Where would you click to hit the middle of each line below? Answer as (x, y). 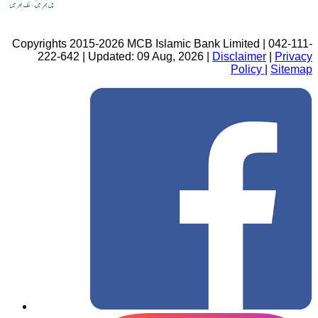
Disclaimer (239, 57)
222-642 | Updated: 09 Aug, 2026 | (125, 57)
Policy (248, 70)
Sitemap (291, 70)
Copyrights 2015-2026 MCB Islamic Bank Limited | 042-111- (162, 44)
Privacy (294, 57)
